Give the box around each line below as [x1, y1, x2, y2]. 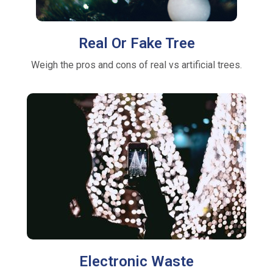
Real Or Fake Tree [78, 34, 195, 52]
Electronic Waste [79, 252, 194, 270]
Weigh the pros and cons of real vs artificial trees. [31, 58, 242, 71]
